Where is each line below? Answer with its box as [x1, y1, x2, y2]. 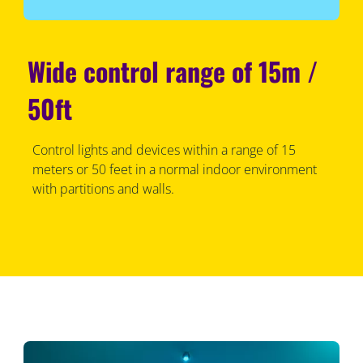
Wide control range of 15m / [28, 52, 319, 91]
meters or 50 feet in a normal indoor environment [32, 160, 317, 179]
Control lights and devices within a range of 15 [32, 141, 296, 160]
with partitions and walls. [32, 180, 174, 199]
